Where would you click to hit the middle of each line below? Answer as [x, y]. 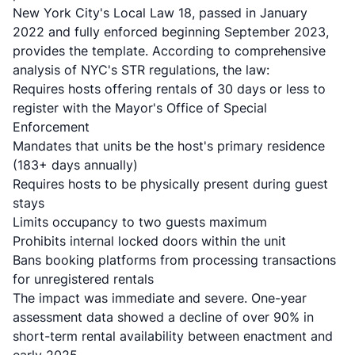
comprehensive [280, 51]
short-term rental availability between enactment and [173, 336]
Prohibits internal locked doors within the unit [149, 241]
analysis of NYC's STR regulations [114, 70]
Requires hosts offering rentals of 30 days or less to [169, 89]
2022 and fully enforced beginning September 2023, [171, 32]
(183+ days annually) [75, 165]
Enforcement [51, 127]
